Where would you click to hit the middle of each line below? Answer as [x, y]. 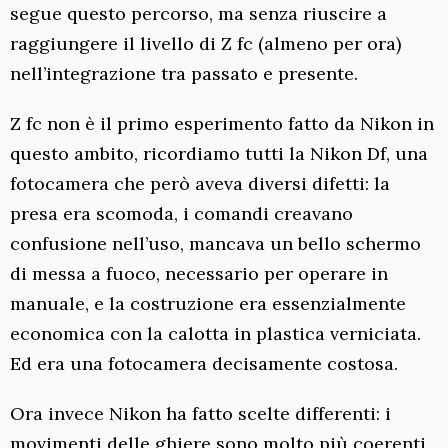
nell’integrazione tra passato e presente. [184, 73]
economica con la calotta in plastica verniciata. [215, 333]
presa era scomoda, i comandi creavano [181, 213]
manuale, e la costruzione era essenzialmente [208, 303]
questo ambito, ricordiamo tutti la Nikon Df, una [219, 153]
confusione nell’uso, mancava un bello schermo [215, 243]
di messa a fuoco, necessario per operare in [199, 273]
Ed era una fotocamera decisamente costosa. [204, 363]
